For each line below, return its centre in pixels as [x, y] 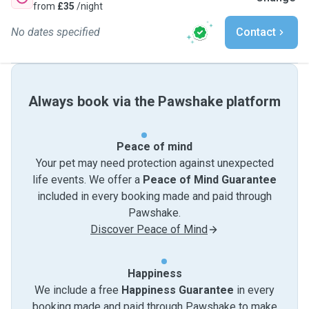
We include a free [78, 290]
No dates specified [56, 32]
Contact [256, 32]
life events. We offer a [88, 180]
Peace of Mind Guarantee [210, 180]
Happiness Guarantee [178, 290]
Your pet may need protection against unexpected [154, 163]
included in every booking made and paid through [154, 196]
